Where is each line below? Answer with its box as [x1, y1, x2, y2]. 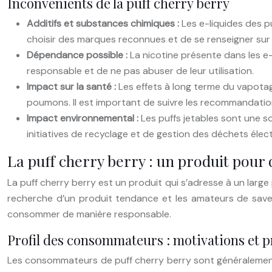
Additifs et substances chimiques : [27, 16, 182, 30]
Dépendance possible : [27, 48, 130, 61]
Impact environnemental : [27, 111, 141, 124]
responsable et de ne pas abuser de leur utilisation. [27, 64, 254, 77]
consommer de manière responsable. [7, 207, 171, 220]
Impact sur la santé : [27, 80, 118, 93]
